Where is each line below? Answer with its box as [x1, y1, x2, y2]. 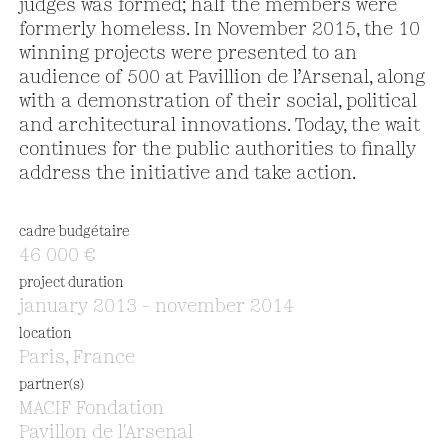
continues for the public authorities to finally [18, 140, 416, 159]
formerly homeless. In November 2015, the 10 [18, 20, 420, 39]
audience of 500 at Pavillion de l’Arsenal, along [18, 68, 425, 87]
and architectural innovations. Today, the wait [18, 116, 420, 135]
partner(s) [18, 379, 84, 393]
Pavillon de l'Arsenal [18, 424, 193, 443]
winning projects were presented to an [18, 44, 357, 63]
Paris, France [18, 349, 135, 368]
